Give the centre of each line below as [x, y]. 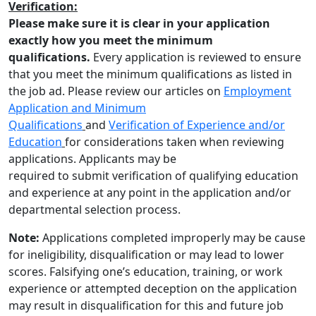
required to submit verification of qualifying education [153, 176]
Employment [257, 91]
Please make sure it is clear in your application [139, 23]
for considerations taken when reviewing [175, 142]
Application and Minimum [77, 108]
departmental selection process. [96, 209]
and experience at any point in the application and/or [150, 193]
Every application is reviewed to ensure [196, 57]
